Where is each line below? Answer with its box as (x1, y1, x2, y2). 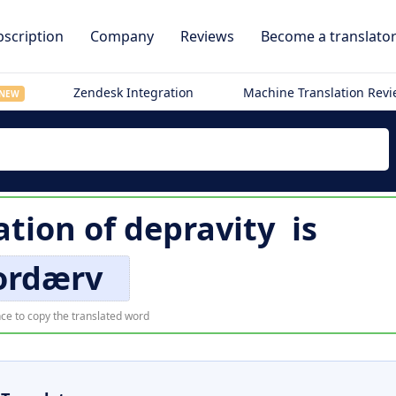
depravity (124, 207, 275, 250)
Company (90, 27, 154, 46)
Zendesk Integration (73, 84, 194, 101)
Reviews (180, 27, 234, 46)
